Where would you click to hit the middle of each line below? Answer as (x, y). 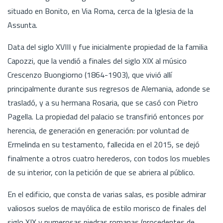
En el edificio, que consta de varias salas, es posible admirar (107, 194)
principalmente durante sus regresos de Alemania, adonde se (109, 88)
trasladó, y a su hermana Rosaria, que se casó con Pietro (103, 102)
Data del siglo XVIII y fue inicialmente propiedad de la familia (108, 47)
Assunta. (22, 25)
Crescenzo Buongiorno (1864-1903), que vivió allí (90, 74)
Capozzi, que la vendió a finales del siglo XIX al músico (97, 60)
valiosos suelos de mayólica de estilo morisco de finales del (107, 208)
